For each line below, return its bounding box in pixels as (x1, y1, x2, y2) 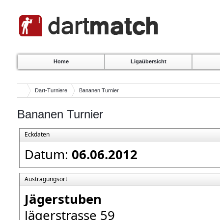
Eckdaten (25, 130, 50, 138)
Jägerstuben (25, 190, 102, 208)
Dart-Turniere (35, 87, 67, 93)
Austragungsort (25, 175, 67, 183)
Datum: (25, 145, 72, 163)
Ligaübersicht (130, 58, 166, 64)
